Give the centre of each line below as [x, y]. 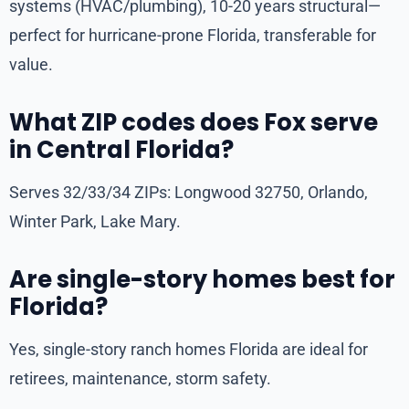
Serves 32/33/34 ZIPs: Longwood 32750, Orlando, [189, 193]
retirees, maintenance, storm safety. [140, 379]
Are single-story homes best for [202, 280]
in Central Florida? [121, 150]
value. [31, 65]
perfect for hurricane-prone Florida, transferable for [193, 36]
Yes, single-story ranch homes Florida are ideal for [189, 350]
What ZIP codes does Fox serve [194, 123]
